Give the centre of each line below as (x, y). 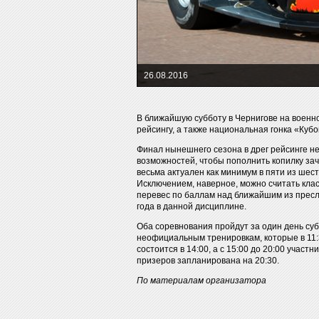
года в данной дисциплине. (192, 206)
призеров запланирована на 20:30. (208, 261)
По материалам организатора (202, 281)
